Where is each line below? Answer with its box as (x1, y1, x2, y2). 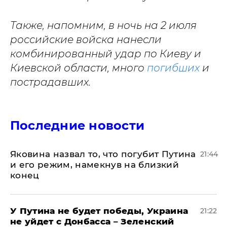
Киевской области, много (10, 62, 147, 74)
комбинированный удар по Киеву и (10, 48, 201, 60)
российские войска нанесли (10, 33, 162, 46)
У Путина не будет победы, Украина (10, 206, 188, 216)
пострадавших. (10, 76, 93, 89)
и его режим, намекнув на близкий (10, 160, 179, 170)
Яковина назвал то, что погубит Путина (10, 149, 196, 160)
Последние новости (10, 118, 145, 133)
